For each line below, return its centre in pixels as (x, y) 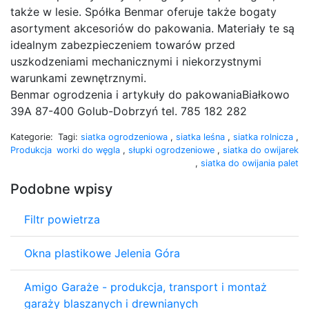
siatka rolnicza (265, 137)
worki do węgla (90, 150)
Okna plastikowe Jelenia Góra (102, 253)
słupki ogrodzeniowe (173, 150)
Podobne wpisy (61, 189)
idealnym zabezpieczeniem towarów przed (123, 44)
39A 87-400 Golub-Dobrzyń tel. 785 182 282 (129, 111)
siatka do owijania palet (250, 163)
